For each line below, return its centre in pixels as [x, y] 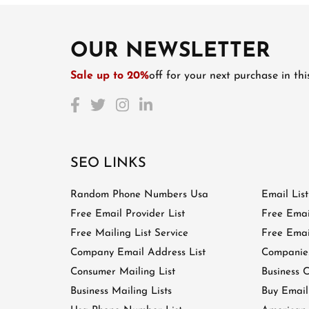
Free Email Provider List [128, 215]
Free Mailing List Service [129, 234]
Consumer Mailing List [123, 272]
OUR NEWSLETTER [170, 52]
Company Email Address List [138, 253]
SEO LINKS [108, 164]
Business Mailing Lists [121, 292]
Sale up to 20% [110, 76]
